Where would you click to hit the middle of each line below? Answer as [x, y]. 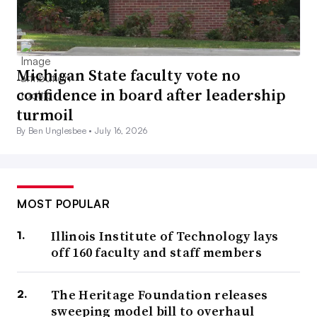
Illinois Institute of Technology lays [165, 236]
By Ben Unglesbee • [56, 131]
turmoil [45, 115]
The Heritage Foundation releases [160, 295]
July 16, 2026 [121, 131]
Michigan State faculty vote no [128, 75]
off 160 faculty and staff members [156, 253]
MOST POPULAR [63, 204]
